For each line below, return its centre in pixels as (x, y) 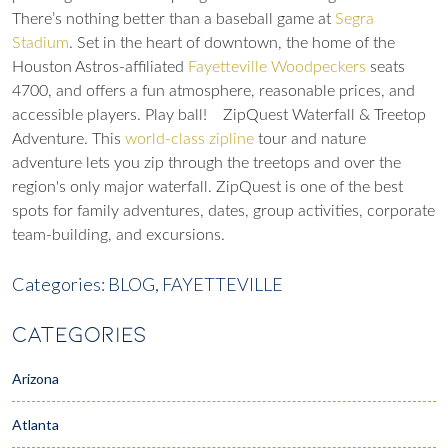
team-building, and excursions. (120, 234)
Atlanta (35, 424)
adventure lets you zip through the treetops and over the (206, 162)
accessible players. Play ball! (111, 114)
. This (104, 138)
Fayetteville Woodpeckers (277, 66)
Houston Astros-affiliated (100, 66)
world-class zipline (189, 138)
